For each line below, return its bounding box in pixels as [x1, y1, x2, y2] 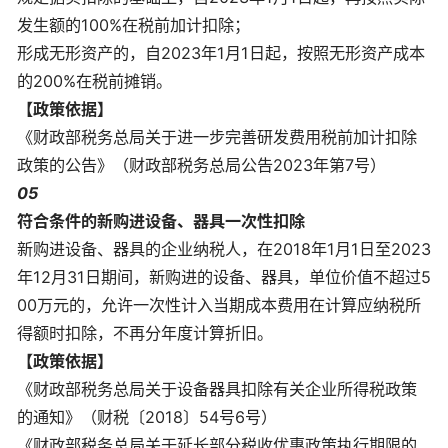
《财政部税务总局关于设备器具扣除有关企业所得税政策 [17, 379, 417, 400]
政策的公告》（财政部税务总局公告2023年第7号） [17, 155, 386, 176]
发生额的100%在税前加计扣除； [17, 15, 250, 36]
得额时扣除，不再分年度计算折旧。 [17, 323, 273, 344]
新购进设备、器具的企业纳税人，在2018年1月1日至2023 [17, 239, 431, 260]
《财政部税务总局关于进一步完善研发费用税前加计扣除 [17, 127, 417, 148]
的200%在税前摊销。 [17, 71, 172, 92]
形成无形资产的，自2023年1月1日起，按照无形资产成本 [17, 43, 425, 64]
